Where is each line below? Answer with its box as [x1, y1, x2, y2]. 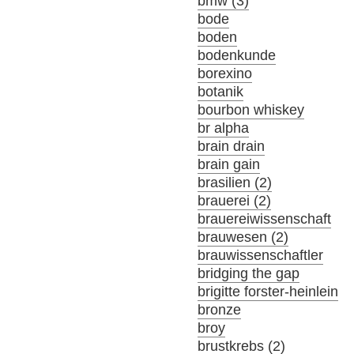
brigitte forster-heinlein [198, 283, 339, 299]
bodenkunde [198, 47, 277, 63]
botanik [198, 83, 244, 100]
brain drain [198, 137, 265, 154]
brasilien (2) [198, 174, 273, 190]
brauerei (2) [198, 192, 272, 209]
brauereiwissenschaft [198, 210, 332, 227]
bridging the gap [198, 265, 300, 281]
